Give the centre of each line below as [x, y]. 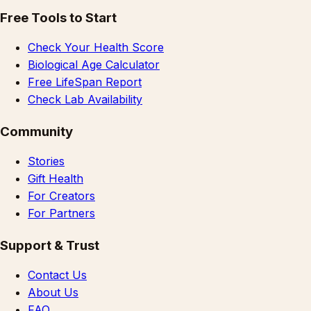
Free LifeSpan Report [85, 82]
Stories [46, 161]
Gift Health [56, 178]
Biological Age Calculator [94, 65]
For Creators [61, 195]
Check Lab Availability [85, 100]
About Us [53, 292]
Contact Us [57, 275]
